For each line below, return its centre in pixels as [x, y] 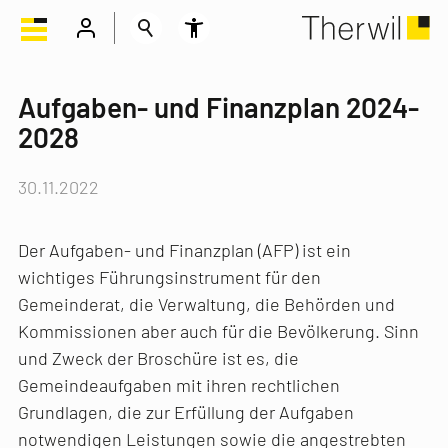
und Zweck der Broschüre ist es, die [158, 357]
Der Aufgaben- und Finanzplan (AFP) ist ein [184, 249]
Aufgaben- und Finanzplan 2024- [218, 107]
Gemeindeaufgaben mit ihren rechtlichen [179, 384]
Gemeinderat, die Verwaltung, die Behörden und [206, 303]
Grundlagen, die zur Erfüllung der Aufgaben [186, 411]
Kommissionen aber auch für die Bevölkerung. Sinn [218, 330]
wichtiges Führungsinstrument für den [169, 276]
